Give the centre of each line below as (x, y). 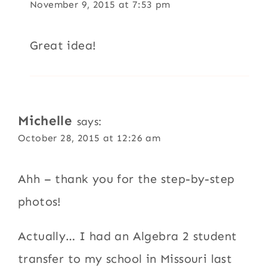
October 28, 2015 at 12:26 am (89, 138)
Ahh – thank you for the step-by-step (126, 178)
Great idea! (63, 45)
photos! (40, 201)
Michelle (45, 120)
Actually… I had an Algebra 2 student (128, 236)
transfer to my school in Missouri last (125, 258)
